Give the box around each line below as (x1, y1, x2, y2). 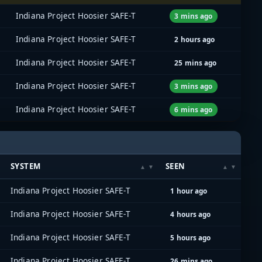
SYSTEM (11, 161, 41, 172)
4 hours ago (170, 209, 211, 219)
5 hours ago (170, 233, 211, 242)
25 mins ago (174, 57, 217, 67)
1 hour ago (170, 186, 208, 195)
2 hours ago (174, 34, 215, 44)
